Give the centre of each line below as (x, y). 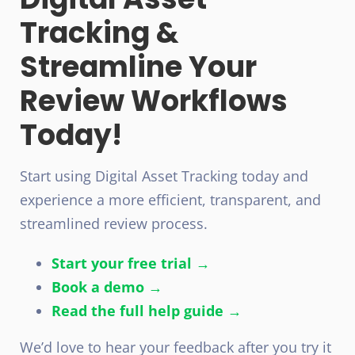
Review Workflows (154, 101)
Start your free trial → (131, 263)
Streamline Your (138, 67)
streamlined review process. (114, 223)
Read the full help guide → (147, 310)
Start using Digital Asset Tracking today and (164, 176)
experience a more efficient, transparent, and (170, 199)
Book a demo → (107, 286)
